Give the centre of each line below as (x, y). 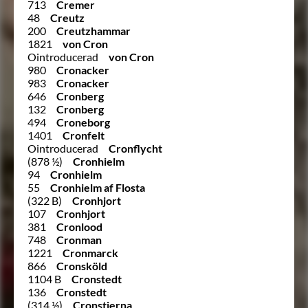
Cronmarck (90, 252)
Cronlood (79, 226)
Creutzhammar (93, 30)
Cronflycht (135, 148)
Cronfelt (84, 135)
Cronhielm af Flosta (98, 187)
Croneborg (83, 122)
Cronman (79, 239)
